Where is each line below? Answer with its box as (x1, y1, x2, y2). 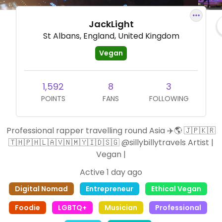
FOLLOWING (149, 94, 189, 104)
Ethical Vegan (151, 184, 201, 194)
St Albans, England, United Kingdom (43, 30, 179, 42)
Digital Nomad (15, 184, 68, 194)
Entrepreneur (86, 184, 133, 194)
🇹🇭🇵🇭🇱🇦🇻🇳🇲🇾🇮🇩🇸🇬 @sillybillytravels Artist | (8, 137, 214, 148)
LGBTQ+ (58, 203, 87, 213)
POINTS (41, 94, 65, 104)
